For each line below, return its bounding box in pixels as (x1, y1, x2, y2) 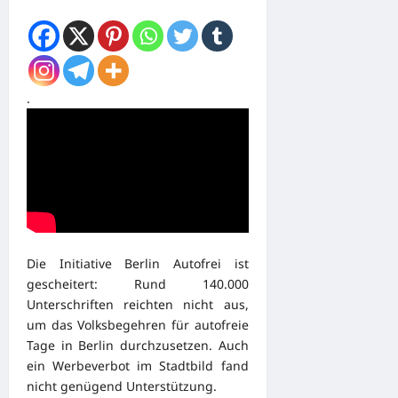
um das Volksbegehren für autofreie (27, 316, 249, 334)
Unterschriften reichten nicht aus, (27, 296, 249, 314)
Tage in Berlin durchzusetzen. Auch (27, 337, 249, 354)
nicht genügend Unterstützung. (27, 378, 217, 395)
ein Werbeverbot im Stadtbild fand (27, 357, 249, 375)
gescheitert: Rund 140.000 (27, 275, 249, 293)
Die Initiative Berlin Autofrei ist (27, 255, 249, 273)
